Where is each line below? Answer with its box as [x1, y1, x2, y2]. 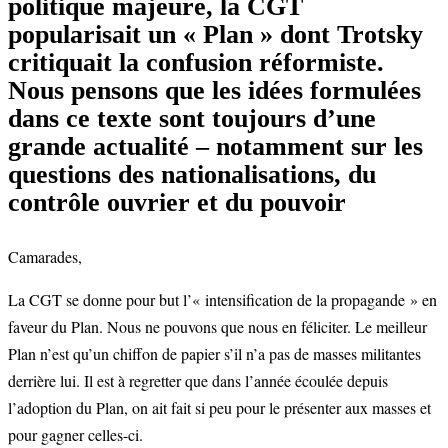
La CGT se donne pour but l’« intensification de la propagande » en [8, 289, 437, 311]
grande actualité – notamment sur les [8, 132, 423, 162]
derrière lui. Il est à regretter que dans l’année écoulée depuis [8, 370, 388, 392]
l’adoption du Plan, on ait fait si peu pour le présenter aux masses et [8, 397, 431, 419]
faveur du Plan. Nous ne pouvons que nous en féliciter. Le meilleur [8, 316, 427, 338]
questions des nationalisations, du [8, 160, 376, 190]
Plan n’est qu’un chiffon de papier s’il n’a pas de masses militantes [8, 343, 421, 365]
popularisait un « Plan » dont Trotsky [8, 20, 423, 50]
